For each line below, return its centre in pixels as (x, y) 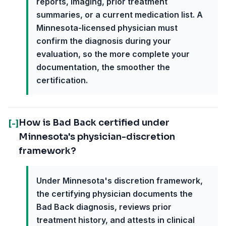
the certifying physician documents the (115, 194)
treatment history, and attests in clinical (116, 220)
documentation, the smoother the (103, 67)
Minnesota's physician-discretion (97, 137)
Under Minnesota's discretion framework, (120, 181)
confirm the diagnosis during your (104, 41)
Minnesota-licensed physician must (107, 28)
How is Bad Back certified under (94, 123)
